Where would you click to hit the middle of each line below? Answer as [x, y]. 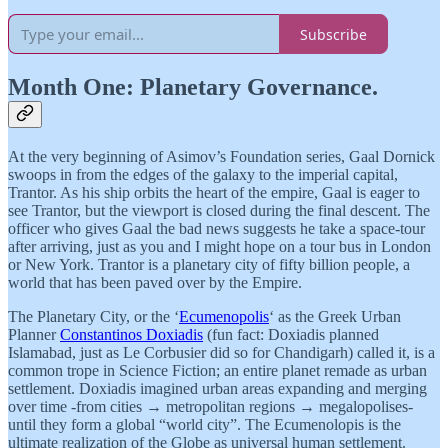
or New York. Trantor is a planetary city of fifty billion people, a [209, 264]
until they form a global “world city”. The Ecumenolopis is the [204, 424]
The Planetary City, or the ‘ [93, 316]
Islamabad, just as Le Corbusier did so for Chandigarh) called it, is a [221, 352]
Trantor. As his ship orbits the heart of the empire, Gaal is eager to [214, 192]
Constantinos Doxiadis [131, 334]
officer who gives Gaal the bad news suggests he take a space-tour [216, 228]
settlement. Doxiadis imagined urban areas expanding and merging [217, 388]
